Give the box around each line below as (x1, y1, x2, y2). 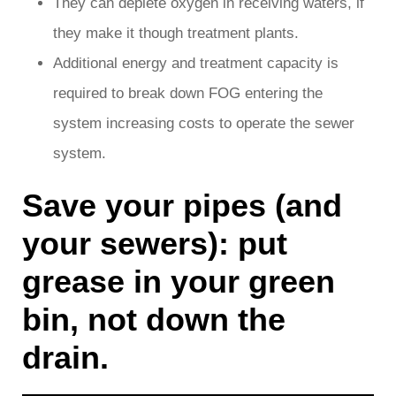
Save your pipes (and (22, 187, 342, 224)
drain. (22, 339, 109, 376)
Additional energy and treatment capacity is (53, 54, 339, 72)
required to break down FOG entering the (53, 84, 323, 102)
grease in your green (22, 263, 335, 300)
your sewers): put (22, 225, 287, 262)
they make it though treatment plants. (53, 24, 299, 42)
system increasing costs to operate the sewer (53, 114, 354, 132)
